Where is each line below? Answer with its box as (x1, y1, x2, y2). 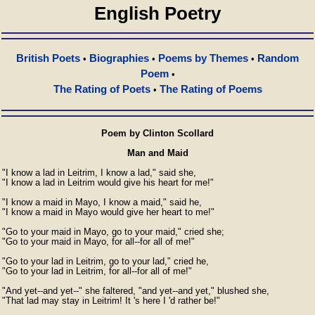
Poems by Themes (158, 52, 248, 64)
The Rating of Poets (53, 83, 150, 95)
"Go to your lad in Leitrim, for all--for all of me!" (2, 266, 192, 276)
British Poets (16, 52, 80, 64)
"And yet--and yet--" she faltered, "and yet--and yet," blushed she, (2, 285, 269, 296)
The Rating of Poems (159, 83, 262, 95)
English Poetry (94, 3, 221, 24)
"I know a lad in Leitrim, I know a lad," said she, (2, 167, 196, 178)
